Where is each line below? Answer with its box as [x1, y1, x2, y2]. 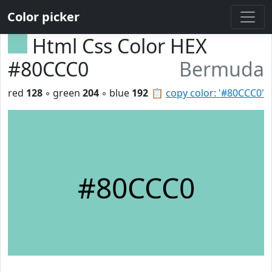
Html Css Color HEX [32, 33, 207, 59]
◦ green [42, 86, 83, 100]
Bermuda [179, 56, 264, 82]
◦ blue [99, 86, 132, 100]
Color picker [7, 8, 80, 25]
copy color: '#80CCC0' [166, 86, 264, 100]
